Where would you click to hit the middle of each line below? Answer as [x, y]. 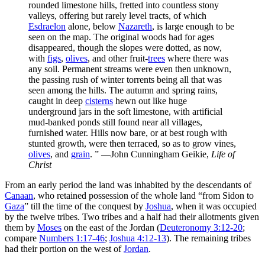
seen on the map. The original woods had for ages [121, 37]
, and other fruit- [118, 58]
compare [22, 238]
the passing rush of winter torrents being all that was [125, 79]
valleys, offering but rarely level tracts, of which [117, 15]
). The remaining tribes [209, 238]
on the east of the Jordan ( [111, 227]
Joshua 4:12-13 [138, 238]
